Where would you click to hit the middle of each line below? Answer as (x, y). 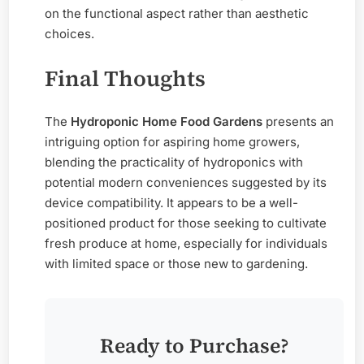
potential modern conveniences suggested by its (186, 183)
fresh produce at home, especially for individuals (186, 244)
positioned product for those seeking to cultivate (186, 223)
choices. (69, 34)
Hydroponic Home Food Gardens (167, 122)
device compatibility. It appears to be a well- (171, 203)
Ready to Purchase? (194, 346)
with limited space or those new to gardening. (176, 264)
